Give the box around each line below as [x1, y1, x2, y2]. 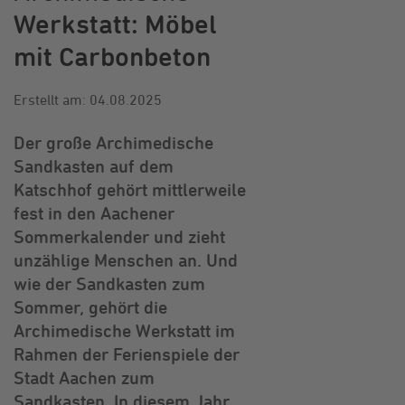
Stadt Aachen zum [14, 367, 155, 388]
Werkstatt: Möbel [14, 8, 217, 39]
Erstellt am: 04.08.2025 [14, 91, 162, 108]
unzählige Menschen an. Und [14, 250, 238, 270]
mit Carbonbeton [14, 41, 211, 71]
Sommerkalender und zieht [14, 226, 225, 247]
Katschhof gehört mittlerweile [14, 179, 246, 200]
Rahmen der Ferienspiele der [14, 344, 240, 364]
